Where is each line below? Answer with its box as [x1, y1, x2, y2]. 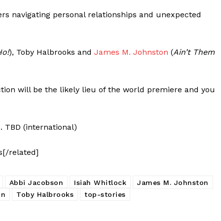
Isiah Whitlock [74, 178, 126, 186]
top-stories [84, 190, 126, 198]
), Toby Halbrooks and [9, 47, 94, 57]
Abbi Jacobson [9, 178, 63, 186]
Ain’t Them [173, 47, 215, 57]
